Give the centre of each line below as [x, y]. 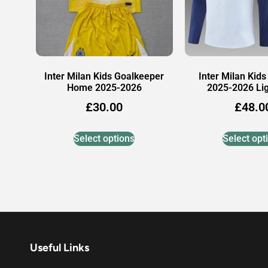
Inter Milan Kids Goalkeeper [104, 77]
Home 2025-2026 [104, 88]
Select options [104, 139]
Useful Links [60, 248]
